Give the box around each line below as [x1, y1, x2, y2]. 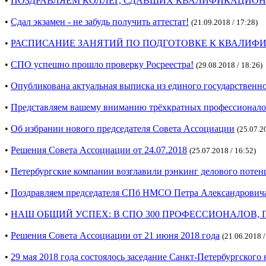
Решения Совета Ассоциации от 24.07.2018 [11, 145, 187, 156]
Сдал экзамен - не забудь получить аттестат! [11, 17, 189, 27]
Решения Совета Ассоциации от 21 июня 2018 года [11, 230, 220, 241]
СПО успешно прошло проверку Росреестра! [11, 59, 194, 70]
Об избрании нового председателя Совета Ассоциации [11, 123, 235, 134]
